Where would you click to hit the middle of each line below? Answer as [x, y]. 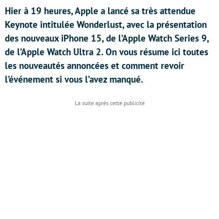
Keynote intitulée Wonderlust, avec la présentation [106, 24]
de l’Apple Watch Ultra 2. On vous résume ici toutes [107, 52]
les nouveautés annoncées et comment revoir [95, 66]
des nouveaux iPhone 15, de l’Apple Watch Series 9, [107, 38]
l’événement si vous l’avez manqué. [74, 79]
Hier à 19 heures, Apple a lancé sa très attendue [100, 11]
